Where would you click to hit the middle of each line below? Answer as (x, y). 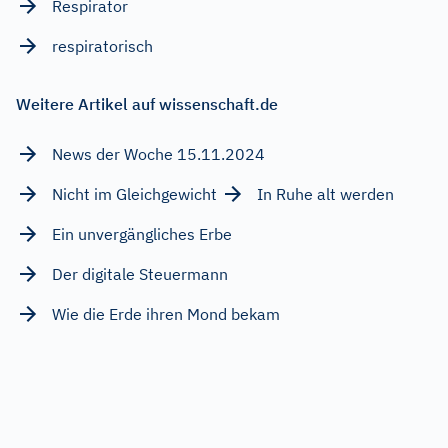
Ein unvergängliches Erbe (142, 234)
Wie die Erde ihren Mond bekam (166, 314)
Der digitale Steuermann (140, 274)
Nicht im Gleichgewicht (134, 194)
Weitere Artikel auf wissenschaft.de (147, 104)
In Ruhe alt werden (325, 194)
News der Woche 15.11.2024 (158, 154)
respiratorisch (102, 46)
